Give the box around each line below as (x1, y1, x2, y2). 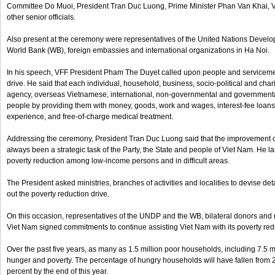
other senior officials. (7, 13, 76, 21)
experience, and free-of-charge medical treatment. (7, 112, 173, 121)
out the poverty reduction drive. (7, 190, 109, 198)
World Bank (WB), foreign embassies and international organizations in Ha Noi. (7, 46, 269, 55)
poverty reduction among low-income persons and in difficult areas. (7, 157, 230, 165)
